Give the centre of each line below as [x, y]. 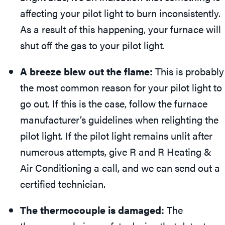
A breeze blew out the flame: [86, 71]
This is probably [188, 71]
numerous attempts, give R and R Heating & [116, 151]
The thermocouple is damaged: [92, 209]
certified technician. [63, 183]
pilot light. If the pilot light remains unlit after [116, 135]
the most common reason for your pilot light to [121, 87]
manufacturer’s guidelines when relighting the [119, 119]
